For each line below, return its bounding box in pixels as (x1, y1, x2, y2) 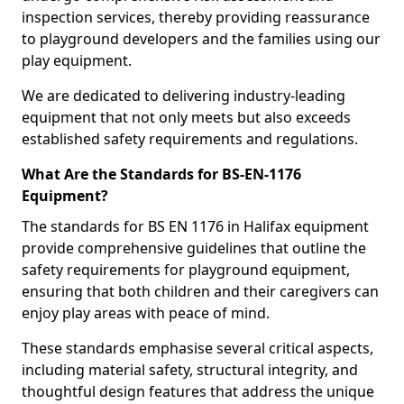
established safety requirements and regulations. (22, 129, 358, 149)
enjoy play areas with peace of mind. (22, 303, 270, 323)
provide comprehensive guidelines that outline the (22, 238, 366, 258)
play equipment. (22, 50, 135, 70)
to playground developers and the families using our (22, 29, 381, 49)
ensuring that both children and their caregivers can (22, 281, 379, 301)
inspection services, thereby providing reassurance (22, 7, 370, 27)
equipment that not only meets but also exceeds (22, 107, 351, 127)
